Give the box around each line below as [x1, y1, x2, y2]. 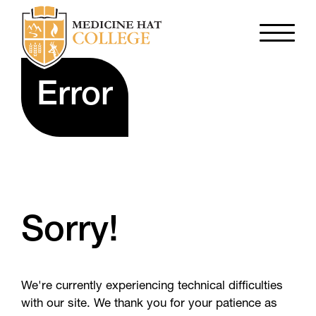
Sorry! [21, 214, 119, 250]
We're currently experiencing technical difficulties [21, 280, 283, 293]
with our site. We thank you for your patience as [21, 298, 277, 310]
